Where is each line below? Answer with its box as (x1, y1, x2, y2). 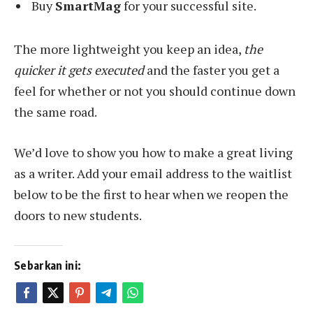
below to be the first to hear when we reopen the (14, 186, 289, 203)
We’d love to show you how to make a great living (14, 144, 293, 161)
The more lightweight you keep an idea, (14, 41, 244, 58)
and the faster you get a (144, 61, 279, 79)
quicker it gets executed (14, 61, 144, 79)
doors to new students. (14, 207, 142, 224)
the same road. (14, 103, 97, 121)
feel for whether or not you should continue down (14, 82, 296, 100)
